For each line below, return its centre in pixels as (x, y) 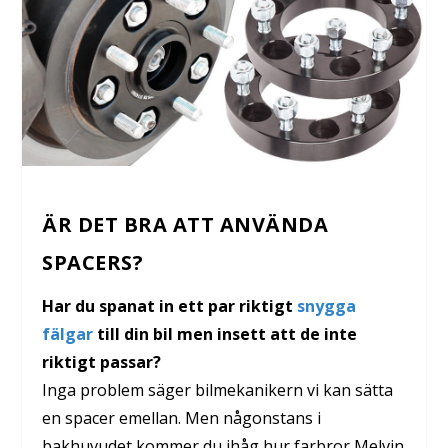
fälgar (68, 334)
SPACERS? (93, 263)
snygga (327, 306)
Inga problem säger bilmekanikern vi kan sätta (218, 390)
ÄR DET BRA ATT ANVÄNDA (185, 225)
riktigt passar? (102, 362)
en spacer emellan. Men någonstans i (182, 418)
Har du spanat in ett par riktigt (170, 306)
